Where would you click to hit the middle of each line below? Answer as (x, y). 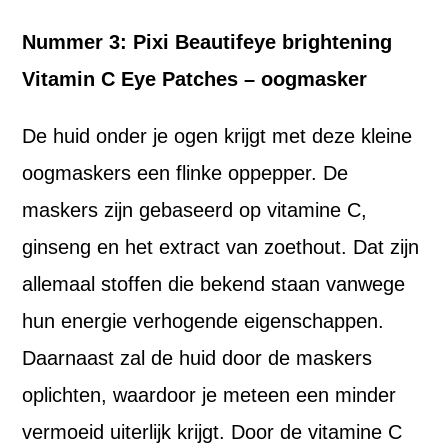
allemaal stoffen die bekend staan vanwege (214, 284)
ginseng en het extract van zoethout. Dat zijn (221, 247)
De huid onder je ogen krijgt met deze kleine (217, 136)
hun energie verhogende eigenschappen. (203, 321)
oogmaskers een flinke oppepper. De (185, 173)
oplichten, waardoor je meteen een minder (209, 395)
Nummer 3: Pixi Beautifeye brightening (207, 42)
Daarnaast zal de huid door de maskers (197, 358)
